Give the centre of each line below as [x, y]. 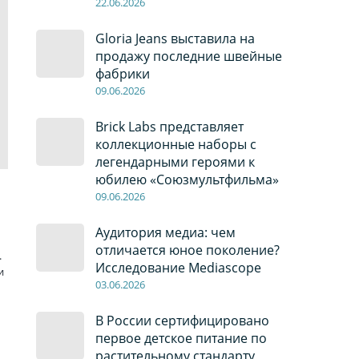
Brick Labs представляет [169, 127]
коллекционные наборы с [175, 145]
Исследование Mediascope [178, 268]
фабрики [122, 74]
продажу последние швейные [188, 56]
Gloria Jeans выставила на [175, 39]
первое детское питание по [181, 339]
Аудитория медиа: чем [165, 233]
